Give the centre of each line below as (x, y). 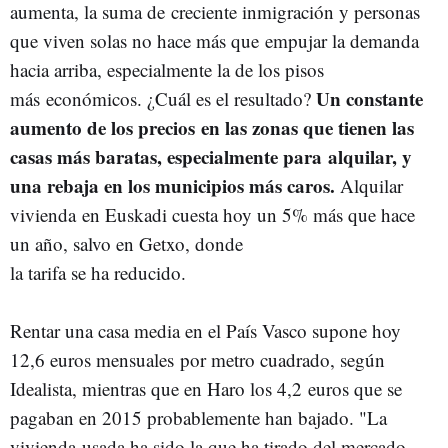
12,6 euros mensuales (95, 359)
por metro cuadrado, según (282, 359)
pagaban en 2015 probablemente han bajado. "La (198, 417)
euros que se (355, 388)
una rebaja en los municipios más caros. (172, 185)
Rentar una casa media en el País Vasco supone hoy (205, 330)
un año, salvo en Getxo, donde (126, 243)
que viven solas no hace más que (137, 40)
